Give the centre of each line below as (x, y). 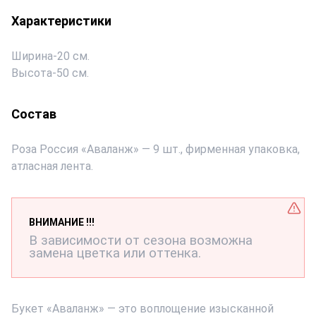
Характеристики (61, 21)
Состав (34, 114)
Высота (32, 73)
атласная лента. (52, 166)
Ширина (32, 56)
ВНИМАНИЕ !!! (62, 222)
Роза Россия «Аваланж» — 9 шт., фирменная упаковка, (156, 149)
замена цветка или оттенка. (115, 253)
